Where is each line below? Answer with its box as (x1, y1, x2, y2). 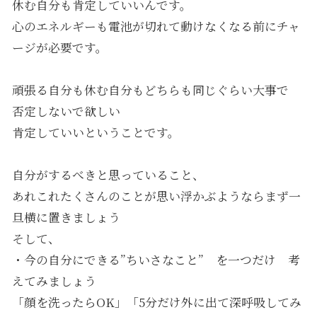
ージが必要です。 (11, 38, 108, 56)
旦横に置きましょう (11, 208, 120, 226)
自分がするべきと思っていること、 (11, 166, 204, 183)
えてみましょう (11, 272, 96, 289)
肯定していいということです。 (11, 123, 180, 141)
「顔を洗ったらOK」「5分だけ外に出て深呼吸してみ (11, 293, 301, 311)
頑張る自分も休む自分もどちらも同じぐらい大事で (11, 81, 289, 98)
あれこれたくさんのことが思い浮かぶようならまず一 (11, 187, 301, 204)
